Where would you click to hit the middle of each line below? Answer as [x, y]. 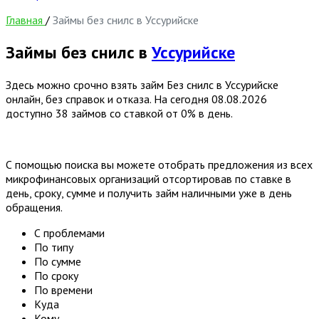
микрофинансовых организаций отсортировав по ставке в [148, 178]
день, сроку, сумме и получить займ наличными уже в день [149, 193]
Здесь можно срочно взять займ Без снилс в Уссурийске [142, 84]
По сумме [58, 261]
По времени [63, 289]
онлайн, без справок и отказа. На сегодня [109, 99]
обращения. [34, 207]
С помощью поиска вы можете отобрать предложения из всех [159, 164]
